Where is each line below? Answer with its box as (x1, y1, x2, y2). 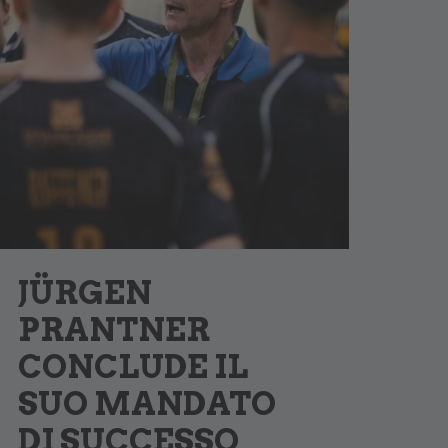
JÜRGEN (18, 272, 153, 312)
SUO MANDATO (18, 383, 277, 423)
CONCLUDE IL (18, 346, 249, 386)
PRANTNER (18, 309, 211, 349)
